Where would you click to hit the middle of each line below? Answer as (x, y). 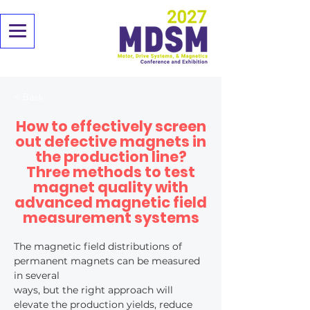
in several (37, 275)
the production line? (111, 157)
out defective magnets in (111, 142)
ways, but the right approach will (95, 290)
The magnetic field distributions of (99, 246)
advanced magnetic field (111, 202)
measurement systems (111, 218)
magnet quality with (111, 187)
